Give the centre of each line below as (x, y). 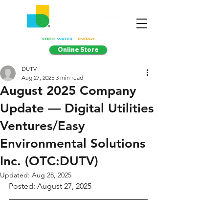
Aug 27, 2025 (38, 77)
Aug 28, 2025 (52, 175)
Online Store (78, 50)
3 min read (69, 77)
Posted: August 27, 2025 (50, 186)
